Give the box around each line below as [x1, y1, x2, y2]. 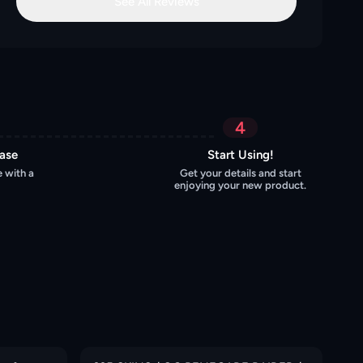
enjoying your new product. [174, 179, 306, 191]
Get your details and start [179, 167, 301, 179]
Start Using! [207, 147, 274, 162]
